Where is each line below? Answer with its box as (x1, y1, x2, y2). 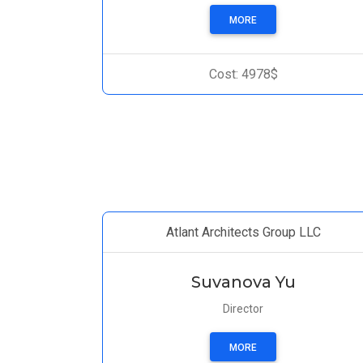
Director (223, 302, 263, 315)
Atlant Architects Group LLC (165, 224, 321, 240)
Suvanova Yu (190, 272, 296, 292)
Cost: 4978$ (208, 66, 278, 82)
